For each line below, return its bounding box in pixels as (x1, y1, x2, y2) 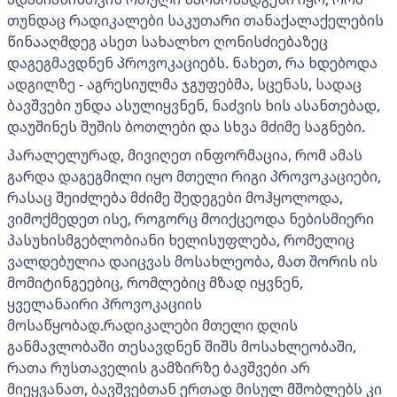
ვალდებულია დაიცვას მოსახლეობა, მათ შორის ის (7, 251, 378, 271)
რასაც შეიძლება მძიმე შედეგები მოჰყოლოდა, (7, 187, 343, 207)
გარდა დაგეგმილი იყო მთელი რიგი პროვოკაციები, (7, 166, 381, 186)
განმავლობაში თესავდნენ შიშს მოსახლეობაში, (7, 336, 356, 356)
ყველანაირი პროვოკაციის (7, 293, 202, 314)
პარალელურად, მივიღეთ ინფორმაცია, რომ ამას (7, 144, 362, 165)
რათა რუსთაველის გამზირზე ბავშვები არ (7, 357, 310, 378)
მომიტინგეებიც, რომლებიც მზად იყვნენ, (7, 272, 303, 292)
